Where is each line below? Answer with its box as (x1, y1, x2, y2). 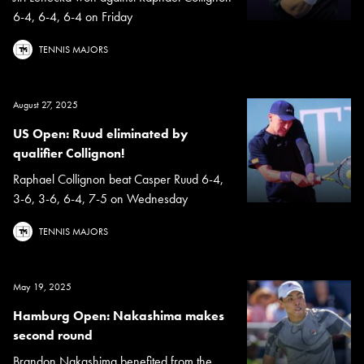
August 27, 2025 (13, 98, 78, 112)
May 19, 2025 (13, 280, 71, 294)
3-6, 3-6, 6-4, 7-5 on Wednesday (13, 190, 188, 208)
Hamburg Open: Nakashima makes (13, 307, 224, 325)
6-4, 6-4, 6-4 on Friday (13, 8, 132, 26)
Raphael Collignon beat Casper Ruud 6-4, (13, 171, 223, 188)
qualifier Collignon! (13, 145, 124, 162)
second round (13, 327, 93, 344)
